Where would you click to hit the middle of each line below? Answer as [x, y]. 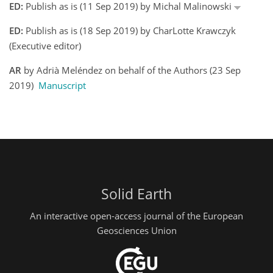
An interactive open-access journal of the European [136, 215]
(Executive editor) [45, 46]
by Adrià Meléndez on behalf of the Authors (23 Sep [131, 70]
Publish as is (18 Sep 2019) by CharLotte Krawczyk [129, 31]
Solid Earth [136, 194]
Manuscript [62, 86]
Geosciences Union [136, 230]
